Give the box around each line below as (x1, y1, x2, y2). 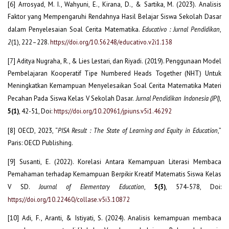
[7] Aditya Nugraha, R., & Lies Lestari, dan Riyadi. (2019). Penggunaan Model (8, 57, 221, 66)
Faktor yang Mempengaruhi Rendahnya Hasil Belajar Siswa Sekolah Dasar (8, 12, 221, 21)
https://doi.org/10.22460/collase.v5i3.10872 (8, 195, 130, 203)
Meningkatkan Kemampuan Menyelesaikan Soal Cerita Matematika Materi (8, 81, 221, 90)
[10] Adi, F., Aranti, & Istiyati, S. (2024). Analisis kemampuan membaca (8, 213, 221, 222)
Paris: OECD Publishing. (8, 138, 73, 147)
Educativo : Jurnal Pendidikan (142, 25, 220, 34)
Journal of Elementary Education (39, 182, 144, 191)
